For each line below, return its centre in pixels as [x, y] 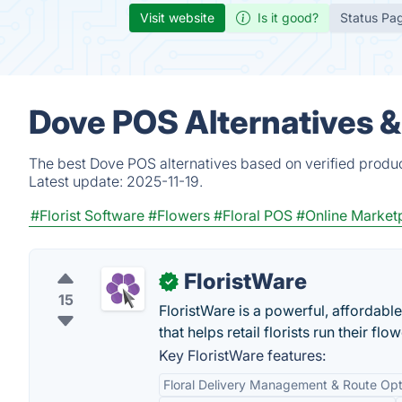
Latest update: [78, 181]
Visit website [177, 17]
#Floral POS [253, 215]
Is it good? [288, 17]
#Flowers [179, 215]
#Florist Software [87, 215]
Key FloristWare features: [242, 355]
